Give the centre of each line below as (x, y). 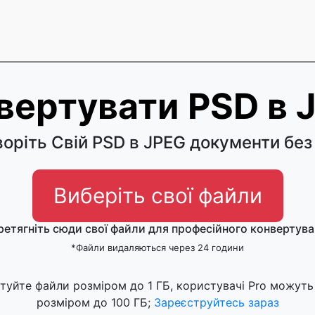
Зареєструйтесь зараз (216, 302)
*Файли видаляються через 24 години (157, 247)
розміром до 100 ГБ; (95, 302)
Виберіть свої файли (157, 195)
